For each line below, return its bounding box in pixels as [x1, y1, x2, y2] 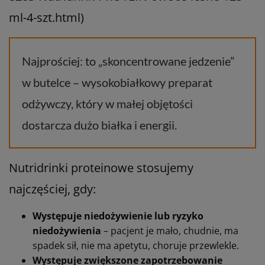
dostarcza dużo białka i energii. [22, 117, 177, 132]
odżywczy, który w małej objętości [22, 96, 193, 111]
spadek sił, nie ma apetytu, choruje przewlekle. [33, 238, 239, 252]
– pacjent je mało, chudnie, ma [104, 224, 238, 237]
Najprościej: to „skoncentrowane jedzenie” [22, 53, 234, 68]
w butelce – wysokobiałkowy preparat [22, 75, 212, 89]
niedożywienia [33, 224, 104, 237]
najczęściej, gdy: [9, 180, 96, 197]
